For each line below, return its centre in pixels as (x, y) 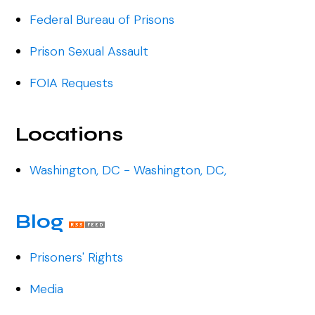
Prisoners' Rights (77, 258)
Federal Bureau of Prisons (102, 20)
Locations (70, 135)
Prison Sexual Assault (89, 52)
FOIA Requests (72, 83)
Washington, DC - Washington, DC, (128, 171)
